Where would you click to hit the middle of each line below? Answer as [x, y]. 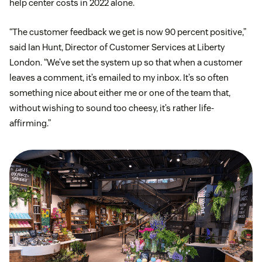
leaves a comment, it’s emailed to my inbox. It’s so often [119, 78]
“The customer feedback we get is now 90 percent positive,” [128, 32]
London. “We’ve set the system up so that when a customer [126, 63]
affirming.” [30, 123]
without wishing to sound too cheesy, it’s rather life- [112, 108]
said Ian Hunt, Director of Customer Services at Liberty [117, 47]
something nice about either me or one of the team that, [120, 93]
